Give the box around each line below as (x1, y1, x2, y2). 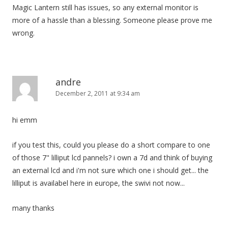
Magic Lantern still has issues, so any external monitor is (12, 3, 198, 12)
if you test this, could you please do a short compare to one (12, 140, 210, 150)
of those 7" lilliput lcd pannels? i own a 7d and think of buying (12, 153, 212, 162)
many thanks (12, 203, 54, 213)
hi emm (12, 115, 37, 125)
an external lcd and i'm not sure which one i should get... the (12, 165, 209, 175)
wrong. (12, 28, 35, 38)
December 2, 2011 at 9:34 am (55, 89, 140, 98)
